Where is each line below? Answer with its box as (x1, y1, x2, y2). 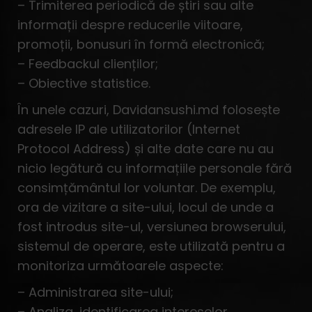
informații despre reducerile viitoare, (17, 16, 243, 33)
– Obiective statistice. (17, 75, 150, 92)
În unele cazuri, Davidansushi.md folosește (17, 101, 280, 118)
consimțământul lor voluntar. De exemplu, (17, 179, 276, 196)
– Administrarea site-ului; (17, 283, 173, 301)
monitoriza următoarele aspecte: (17, 257, 224, 274)
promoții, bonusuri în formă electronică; (17, 36, 265, 53)
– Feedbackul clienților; (17, 55, 158, 72)
